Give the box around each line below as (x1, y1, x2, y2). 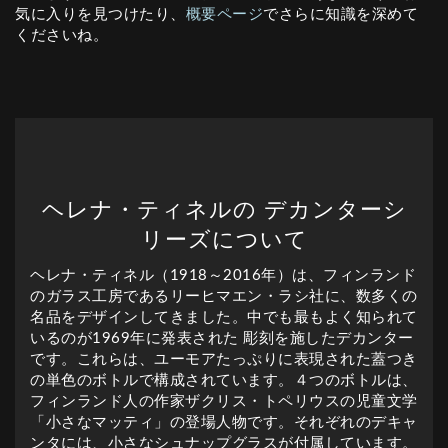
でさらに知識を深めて (263, 6, 418, 22)
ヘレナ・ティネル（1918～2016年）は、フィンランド (30, 267, 416, 283)
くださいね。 (15, 27, 108, 43)
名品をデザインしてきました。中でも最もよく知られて (30, 309, 418, 325)
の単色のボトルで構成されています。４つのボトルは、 (30, 372, 418, 388)
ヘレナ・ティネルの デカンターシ (41, 198, 407, 221)
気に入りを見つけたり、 (15, 6, 186, 22)
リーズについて (140, 228, 308, 251)
